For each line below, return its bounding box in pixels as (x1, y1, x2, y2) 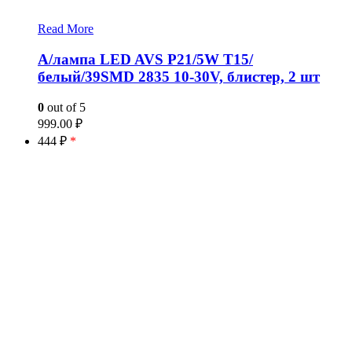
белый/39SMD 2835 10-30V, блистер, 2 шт (38, 68, 320, 85)
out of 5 (44, 100, 86, 114)
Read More (38, 22, 93, 36)
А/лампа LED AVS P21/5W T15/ (38, 50, 253, 68)
